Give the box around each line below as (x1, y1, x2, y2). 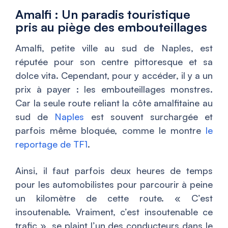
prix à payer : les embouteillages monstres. (15, 83, 213, 95)
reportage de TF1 (15, 138, 88, 150)
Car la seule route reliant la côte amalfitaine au (15, 97, 213, 108)
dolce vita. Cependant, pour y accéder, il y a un (15, 69, 213, 81)
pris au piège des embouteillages (15, 19, 207, 35)
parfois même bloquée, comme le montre (15, 124, 206, 136)
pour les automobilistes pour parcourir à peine (15, 178, 213, 190)
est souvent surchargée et (84, 110, 213, 122)
